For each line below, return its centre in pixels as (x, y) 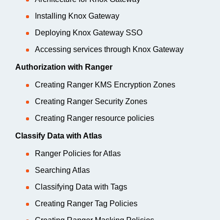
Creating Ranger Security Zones (91, 101)
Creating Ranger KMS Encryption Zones (105, 84)
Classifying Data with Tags (81, 187)
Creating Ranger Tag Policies (86, 203)
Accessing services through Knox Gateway (109, 49)
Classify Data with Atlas (59, 136)
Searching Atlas (62, 170)
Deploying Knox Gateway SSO (89, 32)
